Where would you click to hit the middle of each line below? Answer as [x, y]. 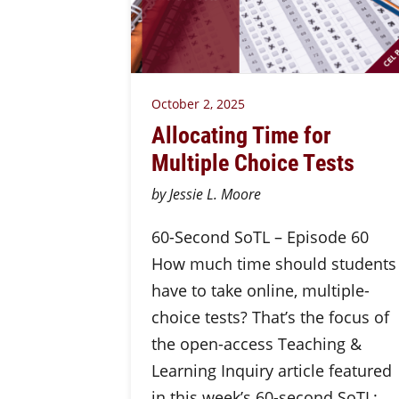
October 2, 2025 [198, 104]
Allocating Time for [241, 134]
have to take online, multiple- [260, 290]
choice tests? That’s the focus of [270, 317]
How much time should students [273, 264]
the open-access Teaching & [256, 344]
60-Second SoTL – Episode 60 [260, 237]
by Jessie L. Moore [206, 194]
